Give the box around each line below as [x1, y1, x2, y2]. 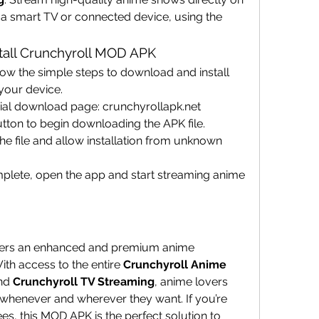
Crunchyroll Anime [123, 258, 226, 271]
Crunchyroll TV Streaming [13, 275, 155, 288]
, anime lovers [155, 275, 228, 288]
